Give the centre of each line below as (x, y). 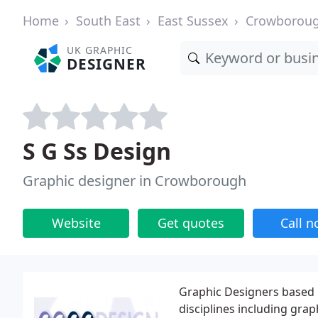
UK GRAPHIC (100, 50)
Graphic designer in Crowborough (135, 181)
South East (108, 21)
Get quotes (191, 223)
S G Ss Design (97, 151)
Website (76, 223)
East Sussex (193, 21)
